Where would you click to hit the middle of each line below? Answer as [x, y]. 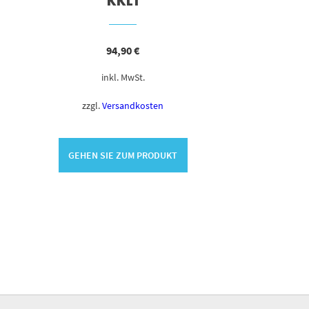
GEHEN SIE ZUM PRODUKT [123, 155]
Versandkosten [133, 105]
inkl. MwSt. [123, 78]
